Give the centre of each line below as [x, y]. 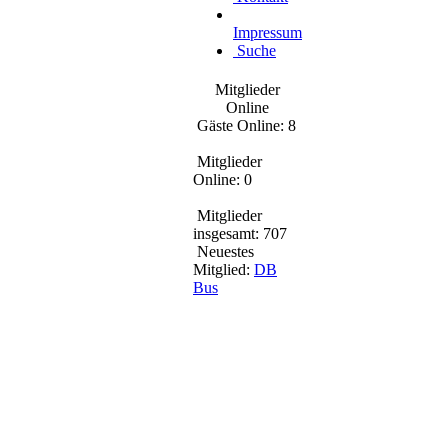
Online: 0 [222, 179]
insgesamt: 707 [240, 233]
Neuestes [223, 251]
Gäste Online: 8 [244, 125]
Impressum [267, 32]
